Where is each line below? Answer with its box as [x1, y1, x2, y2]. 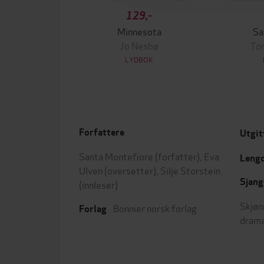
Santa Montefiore [79, 149, 153, 163]
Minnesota [117, 24, 161, 38]
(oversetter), [103, 163, 160, 177]
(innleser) [79, 177, 118, 191]
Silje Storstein [160, 163, 220, 177]
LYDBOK [125, 54, 153, 64]
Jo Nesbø [120, 38, 159, 52]
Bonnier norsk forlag [113, 201, 197, 214]
